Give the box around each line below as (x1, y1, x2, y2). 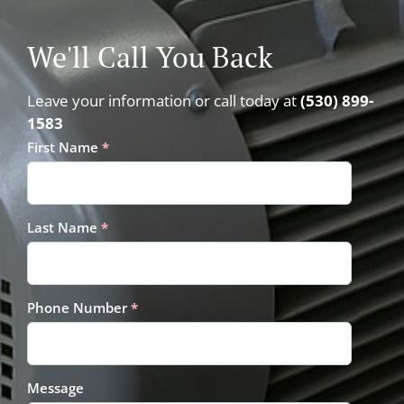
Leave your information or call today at (27, 90, 300, 111)
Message (27, 379, 84, 397)
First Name (27, 138, 102, 156)
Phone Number (27, 298, 131, 317)
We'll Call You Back (27, 38, 273, 76)
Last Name (27, 218, 101, 236)
